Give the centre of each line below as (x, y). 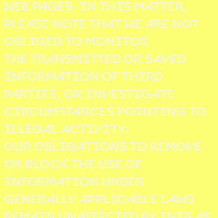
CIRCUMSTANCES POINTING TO (105, 109)
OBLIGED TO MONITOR (76, 39)
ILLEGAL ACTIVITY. (67, 127)
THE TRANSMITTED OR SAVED (95, 57)
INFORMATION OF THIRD (83, 74)
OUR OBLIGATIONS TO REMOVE (103, 145)
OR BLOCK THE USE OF (73, 162)
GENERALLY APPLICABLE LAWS (99, 197)
